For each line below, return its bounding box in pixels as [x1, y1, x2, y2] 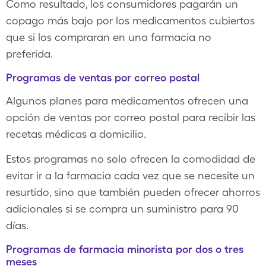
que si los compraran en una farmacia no [6, 31, 211, 43]
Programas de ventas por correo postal [6, 71, 199, 84]
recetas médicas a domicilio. [6, 128, 146, 140]
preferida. [6, 47, 53, 60]
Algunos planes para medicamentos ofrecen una [6, 94, 248, 107]
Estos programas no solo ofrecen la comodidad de [6, 153, 255, 165]
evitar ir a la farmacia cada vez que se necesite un [6, 169, 255, 182]
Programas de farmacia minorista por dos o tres [6, 243, 243, 255]
